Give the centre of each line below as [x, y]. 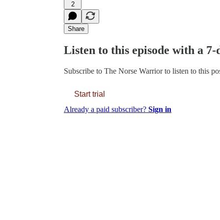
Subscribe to [84, 71]
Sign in [160, 110]
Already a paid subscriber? [106, 110]
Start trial [90, 94]
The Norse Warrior [133, 71]
